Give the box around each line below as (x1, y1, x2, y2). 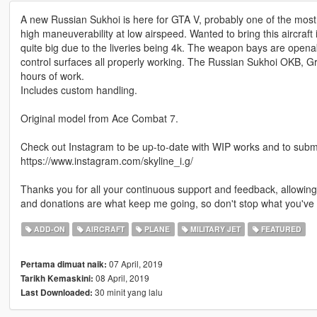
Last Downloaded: (20, 287, 93, 299)
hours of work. (20, 69, 84, 83)
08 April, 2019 (93, 272, 149, 284)
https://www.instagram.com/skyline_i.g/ (20, 154, 193, 168)
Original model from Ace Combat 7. (20, 111, 178, 126)
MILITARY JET (188, 224, 241, 235)
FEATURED (258, 224, 301, 235)
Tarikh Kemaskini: (20, 272, 93, 285)
